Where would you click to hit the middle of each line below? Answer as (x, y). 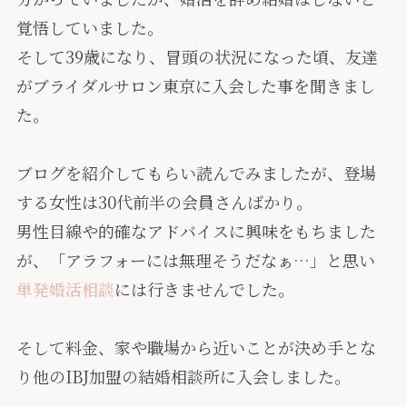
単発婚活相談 (65, 289)
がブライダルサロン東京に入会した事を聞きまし (195, 86)
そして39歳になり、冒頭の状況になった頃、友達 (197, 57)
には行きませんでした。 (204, 289)
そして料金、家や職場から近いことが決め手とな (196, 347)
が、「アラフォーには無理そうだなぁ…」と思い (195, 260)
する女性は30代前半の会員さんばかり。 (164, 202)
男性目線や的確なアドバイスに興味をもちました (196, 231)
